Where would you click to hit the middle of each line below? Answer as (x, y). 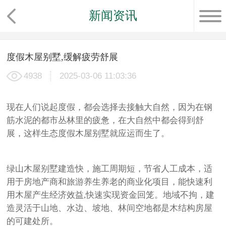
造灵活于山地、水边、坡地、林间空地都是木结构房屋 (110, 208)
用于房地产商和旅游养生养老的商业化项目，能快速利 (110, 182)
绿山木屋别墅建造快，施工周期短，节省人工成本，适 (110, 168)
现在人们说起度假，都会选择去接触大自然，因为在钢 (110, 107)
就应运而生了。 (140, 133)
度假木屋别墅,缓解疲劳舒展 (63, 57)
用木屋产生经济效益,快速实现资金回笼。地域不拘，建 (111, 195)
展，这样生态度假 (41, 133)
